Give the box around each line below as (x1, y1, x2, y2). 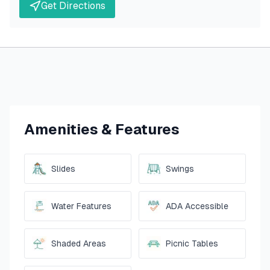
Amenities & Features (24, 121, 180, 137)
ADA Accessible (166, 201, 228, 211)
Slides (51, 164, 75, 174)
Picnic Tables (166, 239, 218, 248)
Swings (166, 164, 194, 174)
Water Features (51, 201, 111, 211)
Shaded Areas (51, 239, 106, 248)
